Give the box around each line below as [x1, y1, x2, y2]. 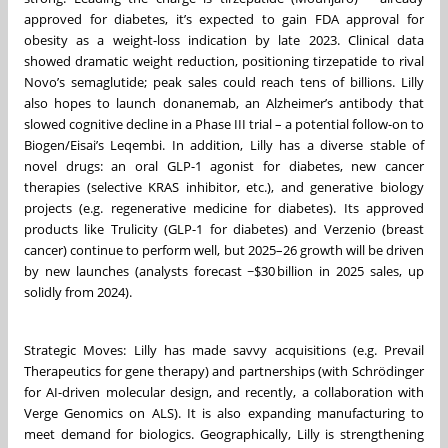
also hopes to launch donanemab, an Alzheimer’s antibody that [24, 93, 424, 112]
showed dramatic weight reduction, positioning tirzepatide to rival [24, 51, 424, 70]
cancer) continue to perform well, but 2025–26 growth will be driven [24, 240, 424, 259]
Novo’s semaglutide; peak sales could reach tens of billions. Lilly [24, 72, 424, 91]
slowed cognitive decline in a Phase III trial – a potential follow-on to [24, 114, 424, 133]
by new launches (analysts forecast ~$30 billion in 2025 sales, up [24, 261, 424, 280]
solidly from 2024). [24, 282, 132, 301]
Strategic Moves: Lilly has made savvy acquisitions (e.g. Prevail [24, 340, 424, 359]
